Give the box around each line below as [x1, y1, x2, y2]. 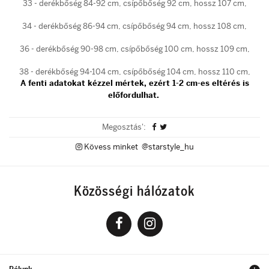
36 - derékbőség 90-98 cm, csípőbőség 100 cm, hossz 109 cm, [19, 44, 250, 53]
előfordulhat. [107, 90, 162, 100]
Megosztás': [102, 122, 147, 132]
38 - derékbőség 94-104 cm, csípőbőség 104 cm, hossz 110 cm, [19, 67, 250, 76]
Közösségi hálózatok [74, 183, 195, 199]
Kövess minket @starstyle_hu [82, 142, 194, 152]
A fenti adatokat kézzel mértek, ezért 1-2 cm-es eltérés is [20, 78, 249, 88]
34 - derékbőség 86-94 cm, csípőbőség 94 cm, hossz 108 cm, [22, 21, 247, 31]
